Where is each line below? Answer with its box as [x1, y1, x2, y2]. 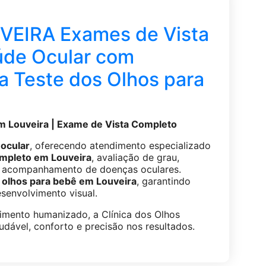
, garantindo [136, 175, 191, 188]
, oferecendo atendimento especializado [29, 140, 211, 152]
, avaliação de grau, [91, 151, 179, 164]
